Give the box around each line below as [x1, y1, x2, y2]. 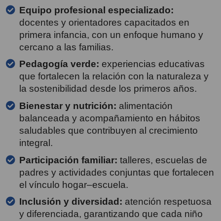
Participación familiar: [19, 154, 117, 165]
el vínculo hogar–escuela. [19, 179, 128, 190]
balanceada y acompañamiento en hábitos [19, 113, 200, 123]
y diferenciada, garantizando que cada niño [19, 209, 203, 220]
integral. [19, 138, 53, 148]
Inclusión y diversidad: [19, 196, 122, 207]
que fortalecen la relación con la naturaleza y [19, 71, 209, 82]
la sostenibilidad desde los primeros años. [19, 83, 197, 94]
